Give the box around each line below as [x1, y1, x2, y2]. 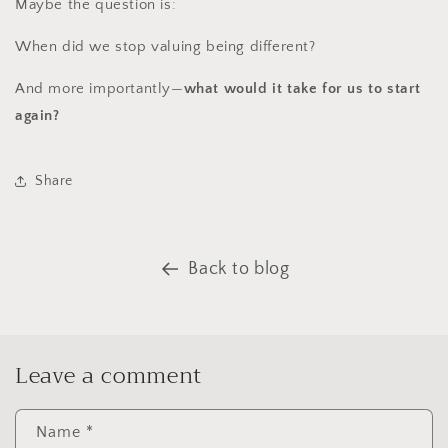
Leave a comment [15, 357, 202, 396]
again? [15, 107, 60, 125]
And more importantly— [15, 80, 184, 98]
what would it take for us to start [183, 80, 422, 98]
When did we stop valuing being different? [15, 38, 316, 56]
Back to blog [188, 259, 290, 280]
